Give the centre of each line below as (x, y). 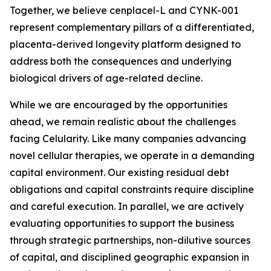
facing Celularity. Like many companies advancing (128, 139)
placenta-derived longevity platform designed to (125, 44)
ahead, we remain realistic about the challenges (123, 122)
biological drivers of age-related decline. (106, 78)
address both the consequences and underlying (121, 61)
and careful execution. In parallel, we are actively (127, 206)
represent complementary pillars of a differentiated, (132, 27)
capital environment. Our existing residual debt (119, 172)
